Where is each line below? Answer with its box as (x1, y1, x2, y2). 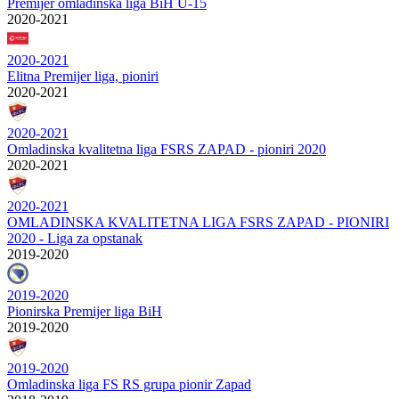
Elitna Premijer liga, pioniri (7, 69, 159, 84)
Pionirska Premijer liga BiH (7, 304, 162, 319)
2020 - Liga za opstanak (7, 231, 142, 246)
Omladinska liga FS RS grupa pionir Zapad (7, 377, 251, 392)
